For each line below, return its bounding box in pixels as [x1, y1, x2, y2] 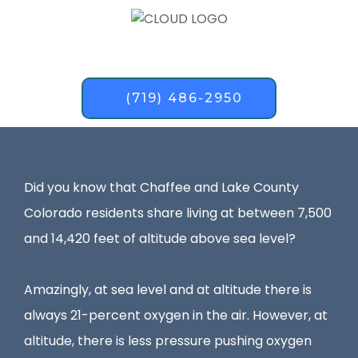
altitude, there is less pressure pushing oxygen [24, 332, 312, 351]
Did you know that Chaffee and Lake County [24, 178, 299, 197]
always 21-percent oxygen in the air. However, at [24, 306, 328, 325]
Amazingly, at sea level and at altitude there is [24, 280, 312, 300]
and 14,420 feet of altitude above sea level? [24, 229, 302, 249]
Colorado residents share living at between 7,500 [24, 204, 332, 223]
